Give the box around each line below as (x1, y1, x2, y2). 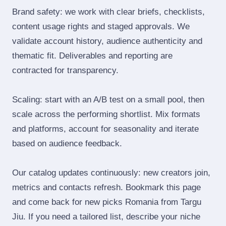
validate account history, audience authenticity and (12, 36, 202, 46)
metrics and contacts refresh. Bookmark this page (12, 183, 201, 192)
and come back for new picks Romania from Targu (12, 197, 201, 207)
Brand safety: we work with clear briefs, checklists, (12, 7, 205, 17)
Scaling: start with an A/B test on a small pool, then (12, 95, 204, 104)
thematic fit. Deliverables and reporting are (12, 51, 173, 61)
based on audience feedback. (12, 139, 122, 148)
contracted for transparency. (12, 66, 119, 75)
